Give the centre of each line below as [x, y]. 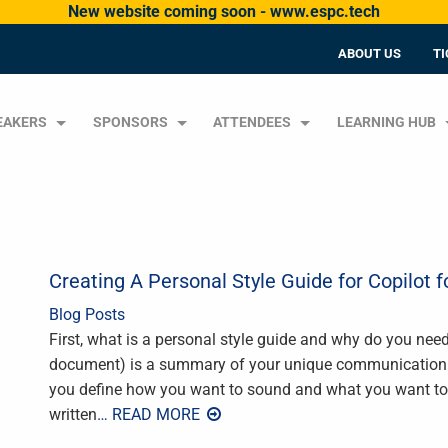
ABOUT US [369, 54]
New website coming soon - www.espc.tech [224, 11]
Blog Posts [87, 314]
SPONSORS [130, 123]
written [73, 414]
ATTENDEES [252, 123]
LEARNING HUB [387, 123]
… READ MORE [150, 414]
